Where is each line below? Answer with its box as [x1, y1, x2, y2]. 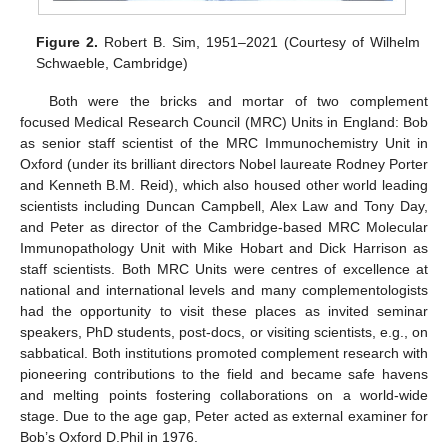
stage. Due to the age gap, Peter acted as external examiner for [20, 408, 428, 425]
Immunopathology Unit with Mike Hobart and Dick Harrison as [20, 240, 428, 257]
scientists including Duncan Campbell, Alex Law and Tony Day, [20, 198, 428, 215]
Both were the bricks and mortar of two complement [48, 93, 428, 110]
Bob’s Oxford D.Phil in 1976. [20, 429, 198, 446]
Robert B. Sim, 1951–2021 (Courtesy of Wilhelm [98, 34, 420, 51]
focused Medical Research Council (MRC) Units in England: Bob [20, 114, 428, 131]
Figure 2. [36, 34, 99, 51]
